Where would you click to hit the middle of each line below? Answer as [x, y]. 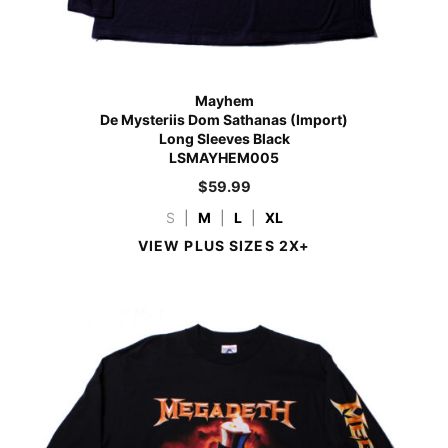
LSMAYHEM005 [224, 157]
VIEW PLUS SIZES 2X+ [224, 245]
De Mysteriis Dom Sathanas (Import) [224, 119]
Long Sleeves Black [224, 138]
